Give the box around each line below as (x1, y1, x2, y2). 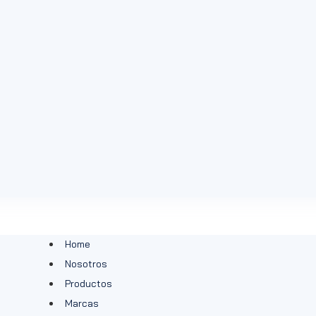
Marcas (65, 297, 99, 310)
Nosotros (65, 257, 107, 271)
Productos (65, 277, 112, 291)
